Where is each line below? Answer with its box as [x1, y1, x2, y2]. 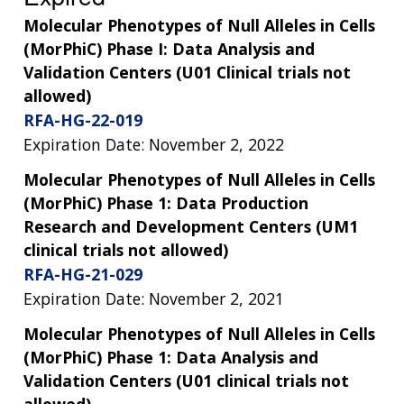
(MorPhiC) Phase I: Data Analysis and [23, 38, 315, 60]
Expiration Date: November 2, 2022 [23, 133, 284, 156]
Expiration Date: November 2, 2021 [23, 288, 284, 310]
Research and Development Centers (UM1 [23, 216, 358, 238]
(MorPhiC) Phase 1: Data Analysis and [23, 345, 318, 368]
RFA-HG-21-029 [23, 263, 142, 286]
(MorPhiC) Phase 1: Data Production [23, 192, 308, 215]
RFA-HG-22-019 [23, 109, 142, 132]
